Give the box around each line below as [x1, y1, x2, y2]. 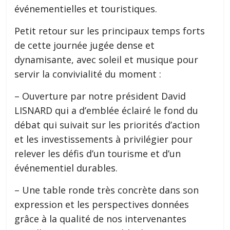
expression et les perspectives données [14, 198, 189, 211]
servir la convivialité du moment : [14, 68, 162, 81]
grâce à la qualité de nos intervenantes [14, 213, 187, 225]
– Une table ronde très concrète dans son [14, 184, 199, 197]
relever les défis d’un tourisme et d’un [14, 147, 181, 160]
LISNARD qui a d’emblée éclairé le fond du [14, 104, 199, 117]
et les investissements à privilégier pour [14, 133, 193, 146]
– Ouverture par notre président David [14, 90, 186, 103]
